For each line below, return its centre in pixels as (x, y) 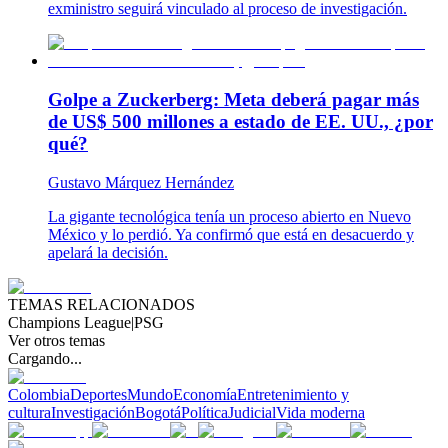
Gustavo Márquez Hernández (141, 182)
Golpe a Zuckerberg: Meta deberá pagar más (233, 99)
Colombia (39, 394)
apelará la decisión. (108, 252)
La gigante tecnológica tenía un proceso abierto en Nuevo (229, 216)
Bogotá (158, 412)
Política (204, 412)
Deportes (98, 394)
